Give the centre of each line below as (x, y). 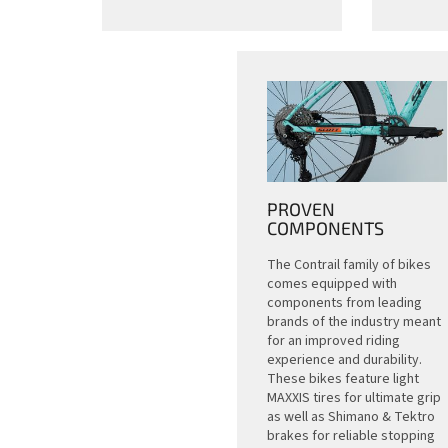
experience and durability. (344, 359)
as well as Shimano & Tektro (350, 416)
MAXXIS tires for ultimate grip (353, 397)
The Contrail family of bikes (348, 264)
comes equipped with (331, 283)
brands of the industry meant (353, 321)
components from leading (344, 302)
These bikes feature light (342, 378)
